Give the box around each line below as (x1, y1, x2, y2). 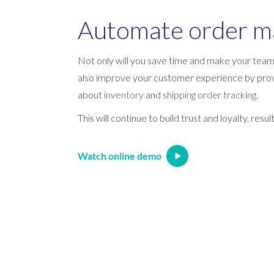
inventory (104, 88, 144, 100)
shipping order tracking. (163, 88, 259, 100)
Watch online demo (78, 149, 162, 161)
